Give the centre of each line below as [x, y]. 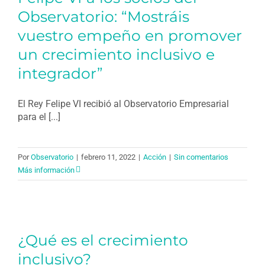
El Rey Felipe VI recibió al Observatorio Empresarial [123, 104]
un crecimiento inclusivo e [116, 54]
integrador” [60, 73]
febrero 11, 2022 [108, 157]
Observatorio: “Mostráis [104, 16]
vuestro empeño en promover [130, 35]
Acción [155, 157]
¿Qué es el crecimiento [103, 240]
